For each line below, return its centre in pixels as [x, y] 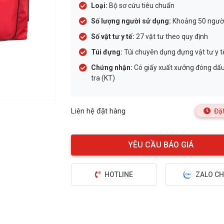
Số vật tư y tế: [112, 36]
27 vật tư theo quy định [171, 36]
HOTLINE [118, 175]
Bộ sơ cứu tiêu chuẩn [141, 5]
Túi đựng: [106, 52]
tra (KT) [103, 78]
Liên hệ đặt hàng [98, 111]
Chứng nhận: [111, 67]
